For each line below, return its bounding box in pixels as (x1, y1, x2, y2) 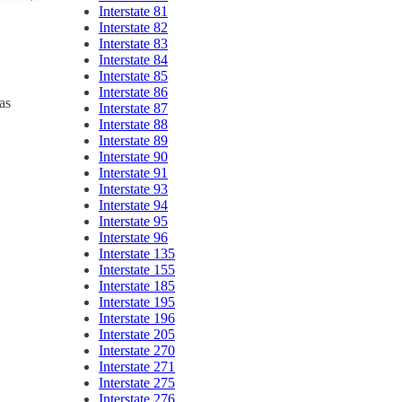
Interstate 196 (99, 310, 175, 326)
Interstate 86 (99, 83, 168, 100)
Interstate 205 (99, 326, 175, 342)
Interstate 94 (99, 197, 168, 213)
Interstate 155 (99, 261, 175, 277)
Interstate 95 (99, 213, 168, 229)
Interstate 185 (99, 277, 175, 293)
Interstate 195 (99, 293, 175, 310)
